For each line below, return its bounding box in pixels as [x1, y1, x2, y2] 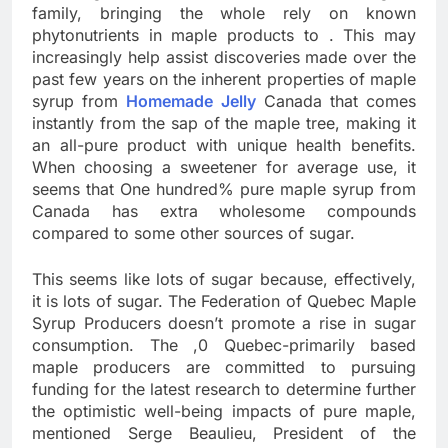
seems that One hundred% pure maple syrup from [32, 179, 416, 200]
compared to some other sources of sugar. [32, 223, 355, 244]
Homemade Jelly [126, 91, 256, 112]
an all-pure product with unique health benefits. [32, 135, 416, 156]
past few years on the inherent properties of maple [32, 69, 416, 90]
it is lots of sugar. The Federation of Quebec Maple [32, 291, 416, 312]
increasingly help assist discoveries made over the [32, 47, 416, 68]
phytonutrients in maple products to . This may [32, 25, 416, 46]
